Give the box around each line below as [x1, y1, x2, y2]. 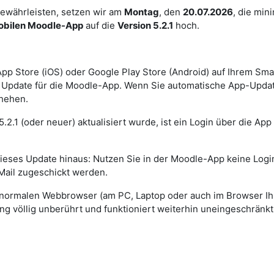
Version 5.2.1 [117, 20, 173, 31]
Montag [124, 6, 159, 18]
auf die [83, 20, 117, 31]
